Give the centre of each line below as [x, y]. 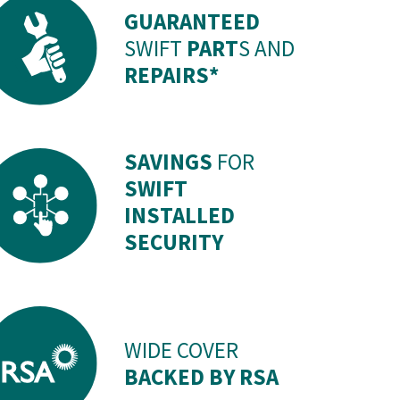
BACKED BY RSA [202, 376]
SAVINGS [169, 162]
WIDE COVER [182, 350]
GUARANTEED [192, 22]
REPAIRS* [172, 75]
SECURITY [174, 242]
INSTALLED [180, 216]
